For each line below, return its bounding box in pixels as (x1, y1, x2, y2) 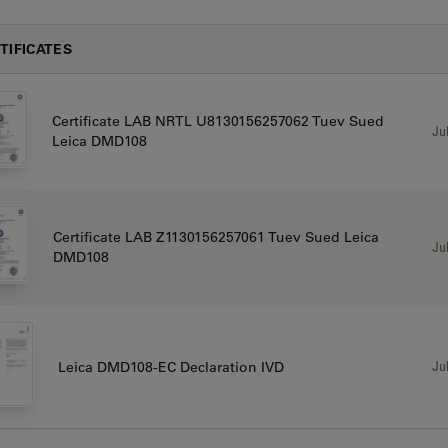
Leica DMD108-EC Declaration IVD (57, 357, 284, 376)
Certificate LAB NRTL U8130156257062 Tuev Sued (51, 112, 384, 131)
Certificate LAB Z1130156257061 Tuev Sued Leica (52, 228, 379, 247)
